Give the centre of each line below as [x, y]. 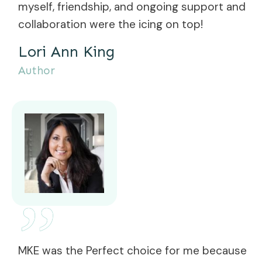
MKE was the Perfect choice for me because [132, 250]
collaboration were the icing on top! [111, 24]
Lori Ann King [66, 51]
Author [37, 70]
